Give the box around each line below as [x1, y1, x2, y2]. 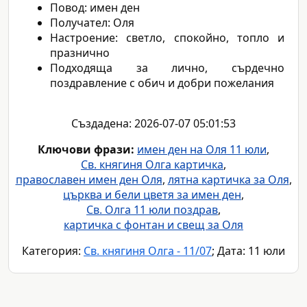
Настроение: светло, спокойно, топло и [50, 30, 284, 46]
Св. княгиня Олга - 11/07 [84, 243, 212, 259]
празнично [50, 45, 110, 61]
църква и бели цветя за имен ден [63, 187, 241, 203]
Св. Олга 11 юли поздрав [86, 202, 218, 218]
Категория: [22, 243, 84, 259]
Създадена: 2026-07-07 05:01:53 [71, 116, 236, 132]
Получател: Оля [50, 15, 134, 31]
